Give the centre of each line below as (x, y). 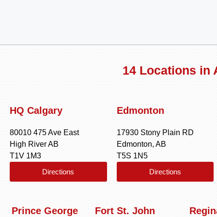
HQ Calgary (36, 110)
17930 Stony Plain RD (155, 132)
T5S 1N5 (132, 156)
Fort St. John (125, 211)
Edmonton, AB (143, 144)
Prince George (45, 211)
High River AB (34, 144)
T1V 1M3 (25, 156)
